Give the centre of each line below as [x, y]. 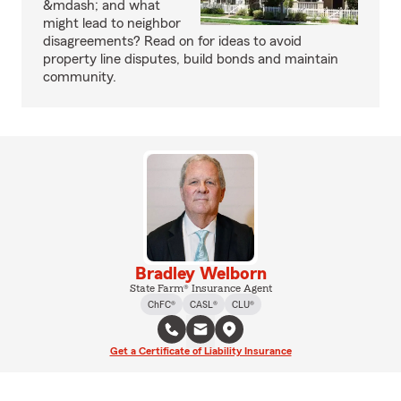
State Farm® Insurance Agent [200, 288]
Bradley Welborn [200, 274]
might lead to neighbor [112, 23]
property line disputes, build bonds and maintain [191, 59]
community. [80, 77]
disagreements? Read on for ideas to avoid [172, 41]
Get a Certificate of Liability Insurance [200, 351]
